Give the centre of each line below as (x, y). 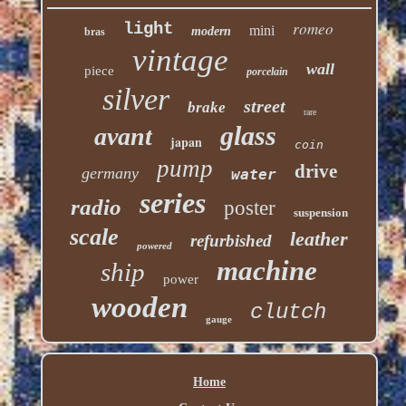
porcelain (267, 71)
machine (267, 270)
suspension (320, 212)
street (264, 106)
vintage (180, 60)
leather (319, 238)
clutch (289, 312)
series (172, 203)
